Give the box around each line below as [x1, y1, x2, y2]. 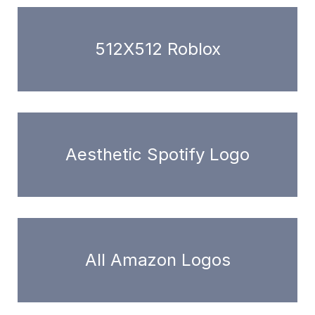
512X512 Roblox [94, 38, 221, 59]
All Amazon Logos [84, 249, 231, 270]
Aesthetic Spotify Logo [65, 143, 250, 165]
